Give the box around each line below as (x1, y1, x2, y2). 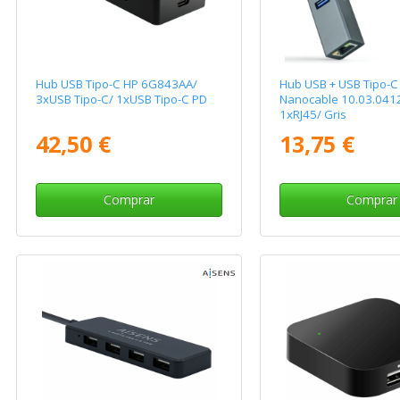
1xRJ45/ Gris (279, 106, 346, 123)
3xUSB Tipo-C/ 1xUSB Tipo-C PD (36, 91, 208, 108)
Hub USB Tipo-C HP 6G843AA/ (36, 76, 198, 93)
